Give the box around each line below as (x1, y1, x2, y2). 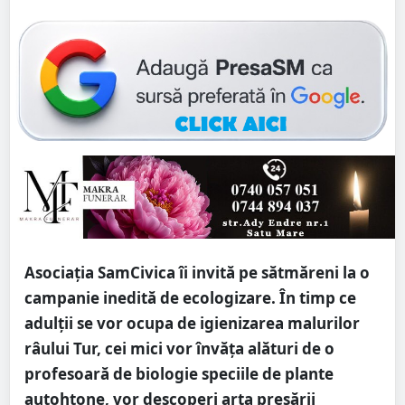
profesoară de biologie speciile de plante (24, 363, 334, 385)
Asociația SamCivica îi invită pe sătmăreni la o (24, 262, 370, 284)
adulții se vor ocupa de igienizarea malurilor (24, 313, 360, 334)
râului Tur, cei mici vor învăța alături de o (24, 338, 334, 360)
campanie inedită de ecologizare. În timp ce (24, 287, 356, 309)
